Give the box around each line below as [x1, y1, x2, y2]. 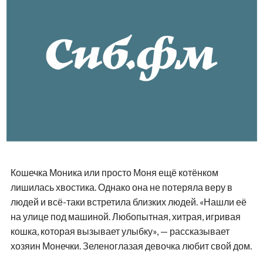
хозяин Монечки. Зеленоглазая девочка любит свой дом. [10, 240, 252, 251]
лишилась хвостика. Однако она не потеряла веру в [10, 181, 232, 193]
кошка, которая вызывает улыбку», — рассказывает [10, 225, 230, 237]
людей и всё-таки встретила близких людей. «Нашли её [10, 195, 247, 207]
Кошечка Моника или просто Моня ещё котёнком [10, 166, 218, 178]
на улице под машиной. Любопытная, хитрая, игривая [10, 210, 241, 222]
